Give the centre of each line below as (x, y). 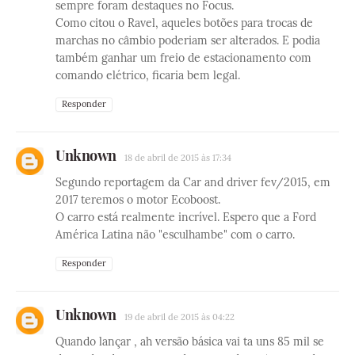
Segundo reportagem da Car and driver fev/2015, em (193, 182)
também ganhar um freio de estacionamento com (183, 57)
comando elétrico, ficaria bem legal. (148, 75)
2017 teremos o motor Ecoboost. (138, 199)
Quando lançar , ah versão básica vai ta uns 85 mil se (190, 341)
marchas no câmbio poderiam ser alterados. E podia (188, 40)
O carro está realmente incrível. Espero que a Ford (186, 217)
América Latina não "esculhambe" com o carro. (175, 234)
